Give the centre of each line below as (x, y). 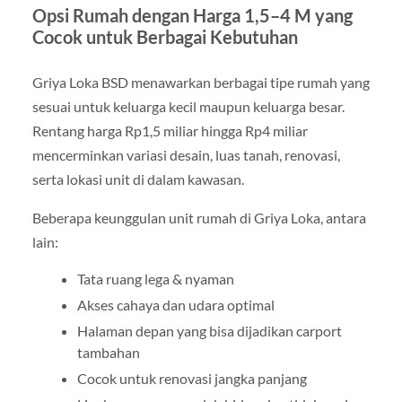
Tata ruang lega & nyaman (155, 279)
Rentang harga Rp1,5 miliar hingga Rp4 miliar (170, 131)
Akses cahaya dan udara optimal (175, 305)
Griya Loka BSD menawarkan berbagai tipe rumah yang (201, 83)
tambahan (108, 353)
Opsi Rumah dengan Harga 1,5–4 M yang (192, 16)
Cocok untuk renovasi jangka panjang (192, 379)
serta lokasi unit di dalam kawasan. (138, 179)
